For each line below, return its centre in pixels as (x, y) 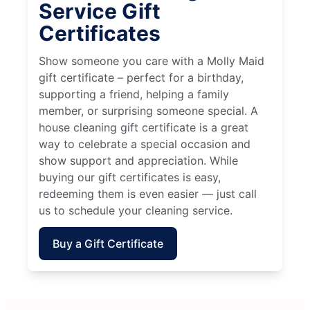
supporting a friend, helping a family (134, 94)
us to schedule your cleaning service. (136, 210)
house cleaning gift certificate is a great (144, 127)
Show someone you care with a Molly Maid (152, 61)
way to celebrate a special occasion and (145, 144)
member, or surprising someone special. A (148, 110)
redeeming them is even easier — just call (148, 193)
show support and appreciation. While (138, 160)
